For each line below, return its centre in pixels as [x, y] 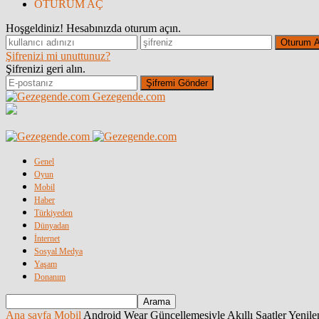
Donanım [50, 277]
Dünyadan [52, 226]
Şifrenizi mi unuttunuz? [58, 56]
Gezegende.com [129, 96]
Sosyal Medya [58, 251]
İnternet [47, 239]
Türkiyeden [53, 213]
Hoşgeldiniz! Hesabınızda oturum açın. [93, 28]
